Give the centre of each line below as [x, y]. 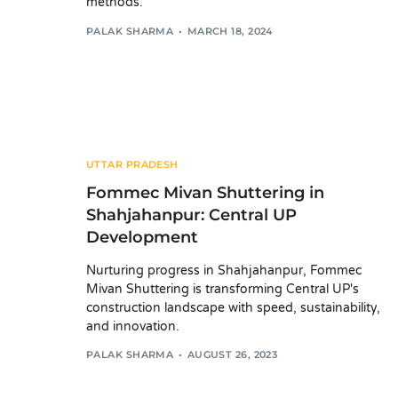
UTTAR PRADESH [132, 164]
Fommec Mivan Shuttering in [205, 192]
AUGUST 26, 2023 [232, 355]
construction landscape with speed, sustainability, [233, 307]
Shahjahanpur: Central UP [191, 215]
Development [142, 237]
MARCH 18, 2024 [230, 31]
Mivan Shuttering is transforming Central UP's [223, 289]
